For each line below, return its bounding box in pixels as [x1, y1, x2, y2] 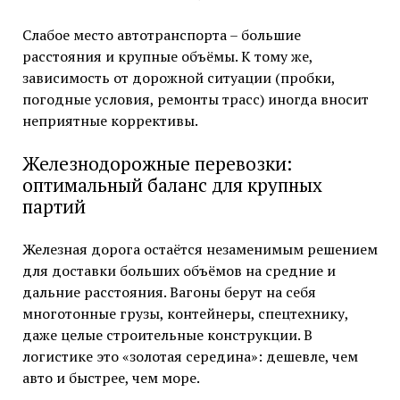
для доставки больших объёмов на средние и [21, 261, 336, 281]
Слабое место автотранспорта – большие [21, 25, 301, 46]
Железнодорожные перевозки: [21, 151, 292, 177]
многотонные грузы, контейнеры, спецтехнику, [21, 304, 348, 324]
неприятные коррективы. [21, 111, 198, 131]
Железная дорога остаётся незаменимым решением [21, 239, 378, 260]
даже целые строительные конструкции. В [21, 325, 312, 346]
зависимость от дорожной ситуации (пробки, [21, 68, 335, 88]
